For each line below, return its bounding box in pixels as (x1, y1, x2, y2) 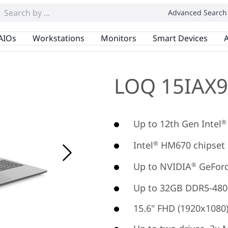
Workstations (32, 32, 84, 44)
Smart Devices (152, 32, 208, 44)
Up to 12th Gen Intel (133, 118, 221, 130)
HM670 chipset (158, 139, 225, 151)
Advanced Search (168, 8, 227, 17)
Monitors (100, 32, 136, 44)
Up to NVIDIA (133, 160, 191, 173)
